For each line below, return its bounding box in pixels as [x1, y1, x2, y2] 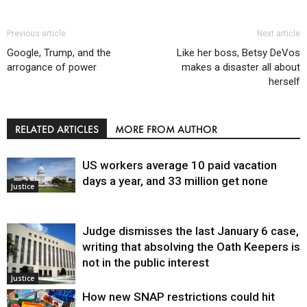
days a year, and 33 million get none [82, 173, 268, 188]
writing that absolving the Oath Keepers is [82, 239, 300, 254]
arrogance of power [7, 60, 97, 73]
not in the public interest [82, 255, 209, 269]
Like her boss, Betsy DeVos [177, 46, 300, 59]
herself [269, 75, 300, 88]
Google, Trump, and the [7, 46, 111, 59]
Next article [257, 28, 300, 38]
